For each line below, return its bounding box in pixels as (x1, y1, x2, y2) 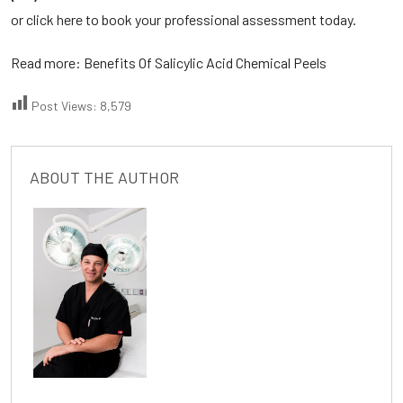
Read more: (11, 54, 84, 71)
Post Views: (31, 98, 97, 113)
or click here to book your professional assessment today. (11, 11, 356, 28)
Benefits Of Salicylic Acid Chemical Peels (84, 54, 327, 71)
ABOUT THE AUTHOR (30, 167, 179, 187)
